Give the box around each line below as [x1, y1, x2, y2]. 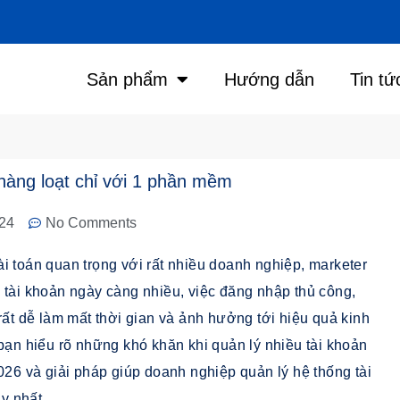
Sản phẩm [86, 69, 168, 89]
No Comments [46, 215, 137, 231]
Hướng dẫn [223, 69, 314, 89]
